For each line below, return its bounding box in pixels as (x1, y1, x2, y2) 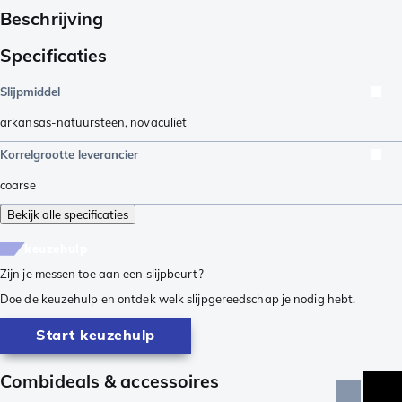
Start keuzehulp (36, 326, 155, 345)
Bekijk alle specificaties (7, 206, 128, 222)
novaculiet (130, 114, 188, 129)
